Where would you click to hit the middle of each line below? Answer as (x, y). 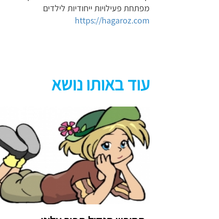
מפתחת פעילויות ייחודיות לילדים (96, 8)
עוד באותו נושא (100, 84)
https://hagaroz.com (112, 20)
